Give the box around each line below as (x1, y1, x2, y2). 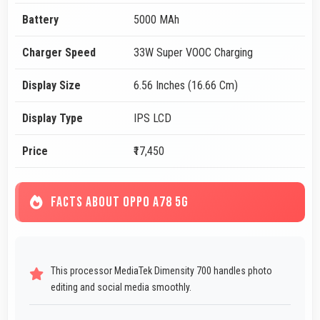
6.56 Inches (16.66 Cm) (134, 79, 238, 93)
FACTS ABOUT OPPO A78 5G (51, 194, 189, 211)
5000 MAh (134, 13, 179, 27)
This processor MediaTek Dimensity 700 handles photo (51, 265, 272, 277)
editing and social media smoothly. (51, 281, 191, 294)
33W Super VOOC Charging (134, 46, 253, 60)
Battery (22, 13, 59, 27)
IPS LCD (134, 111, 171, 126)
